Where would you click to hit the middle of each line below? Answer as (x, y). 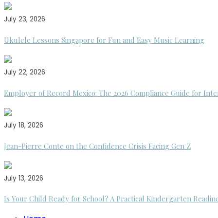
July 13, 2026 (24, 178)
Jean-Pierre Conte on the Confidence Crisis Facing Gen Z (97, 146)
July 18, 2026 (24, 125)
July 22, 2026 (25, 72)
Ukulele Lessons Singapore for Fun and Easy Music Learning (104, 40)
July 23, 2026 (25, 19)
